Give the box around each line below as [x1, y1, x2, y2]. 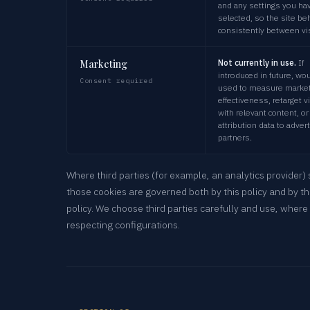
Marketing [80, 57, 127, 71]
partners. [218, 131, 252, 143]
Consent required [80, 75, 153, 85]
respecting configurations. [66, 218, 180, 231]
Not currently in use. [218, 57, 296, 68]
